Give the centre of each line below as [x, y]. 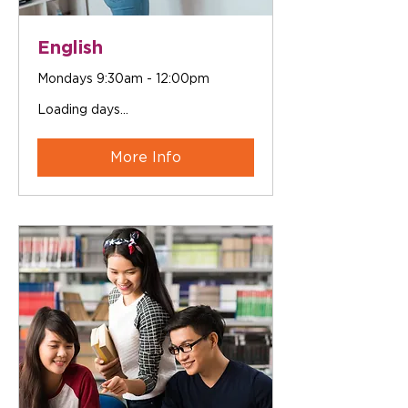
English [70, 46]
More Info [146, 157]
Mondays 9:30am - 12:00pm [123, 78]
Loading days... [83, 109]
